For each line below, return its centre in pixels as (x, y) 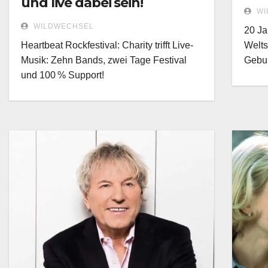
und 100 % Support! (63, 75)
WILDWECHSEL (63, 27)
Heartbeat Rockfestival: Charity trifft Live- (107, 45)
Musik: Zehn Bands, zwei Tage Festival (104, 60)
